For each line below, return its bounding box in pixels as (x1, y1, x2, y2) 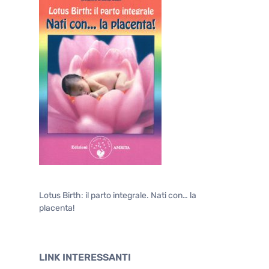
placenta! (39, 202, 74, 213)
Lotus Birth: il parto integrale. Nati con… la (39, 190, 196, 201)
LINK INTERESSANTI (39, 251, 131, 263)
